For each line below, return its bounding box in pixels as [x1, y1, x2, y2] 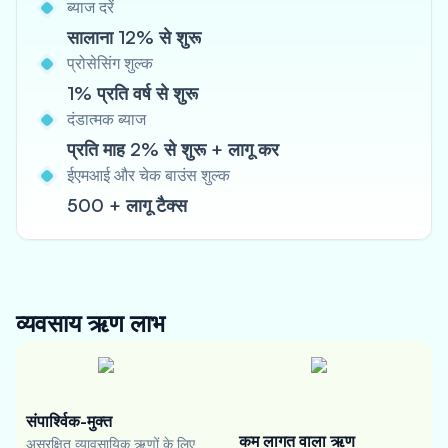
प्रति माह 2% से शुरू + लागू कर [67, 138, 279, 160]
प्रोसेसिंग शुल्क [67, 53, 153, 73]
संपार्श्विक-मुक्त [26, 411, 112, 431]
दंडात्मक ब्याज [67, 109, 146, 129]
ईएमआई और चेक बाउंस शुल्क [67, 165, 230, 185]
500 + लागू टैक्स [67, 194, 187, 216]
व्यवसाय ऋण [16, 308, 130, 338]
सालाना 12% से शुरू [67, 26, 201, 48]
